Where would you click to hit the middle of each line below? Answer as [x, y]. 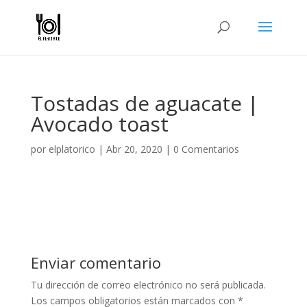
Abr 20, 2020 [134, 149]
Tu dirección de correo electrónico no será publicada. [148, 285]
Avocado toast [99, 124]
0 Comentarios [206, 149]
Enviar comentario [96, 262]
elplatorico [72, 149]
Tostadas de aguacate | [145, 103]
